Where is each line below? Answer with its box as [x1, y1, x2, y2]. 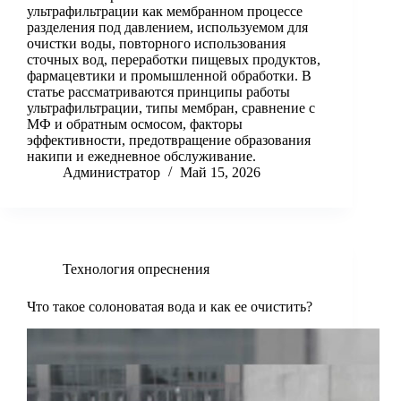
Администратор [63, 165, 160, 181]
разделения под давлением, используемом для [27, 20, 308, 36]
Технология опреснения [63, 261, 209, 277]
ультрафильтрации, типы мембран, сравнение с [27, 100, 315, 116]
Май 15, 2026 [180, 165, 260, 181]
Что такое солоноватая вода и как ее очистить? [27, 299, 312, 315]
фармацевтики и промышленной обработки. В [27, 68, 311, 84]
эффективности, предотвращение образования [27, 132, 311, 149]
